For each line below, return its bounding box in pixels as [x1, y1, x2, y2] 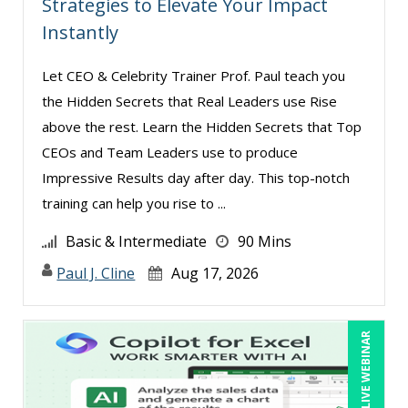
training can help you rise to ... [42, 193, 226, 212]
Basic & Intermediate [66, 230, 207, 251]
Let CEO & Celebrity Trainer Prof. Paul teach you [42, 66, 345, 85]
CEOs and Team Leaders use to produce [42, 142, 298, 161]
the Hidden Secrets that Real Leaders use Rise [42, 91, 337, 110]
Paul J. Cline [56, 262, 136, 283]
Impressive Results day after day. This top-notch [42, 168, 350, 187]
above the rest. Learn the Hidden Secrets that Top [42, 117, 362, 136]
